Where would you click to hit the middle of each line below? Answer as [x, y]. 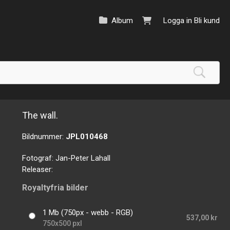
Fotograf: [39, 158]
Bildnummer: [44, 137]
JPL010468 [87, 137]
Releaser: [38, 169]
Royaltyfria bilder [55, 188]
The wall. [40, 115]
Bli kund [207, 21]
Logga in [178, 21]
